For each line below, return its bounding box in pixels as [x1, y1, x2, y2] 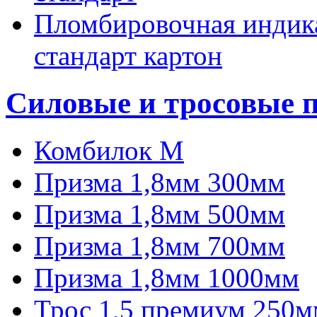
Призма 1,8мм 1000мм [34, 262, 299, 293]
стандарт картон [34, 40, 222, 71]
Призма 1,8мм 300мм [34, 166, 285, 197]
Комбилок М [34, 134, 184, 166]
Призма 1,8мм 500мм [34, 198, 285, 229]
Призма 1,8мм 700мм [34, 230, 285, 261]
